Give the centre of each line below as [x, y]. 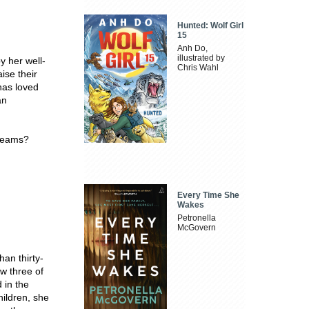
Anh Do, [193, 49]
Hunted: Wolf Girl [211, 26]
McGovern [197, 227]
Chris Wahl [198, 68]
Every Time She [209, 195]
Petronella [197, 218]
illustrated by [201, 58]
